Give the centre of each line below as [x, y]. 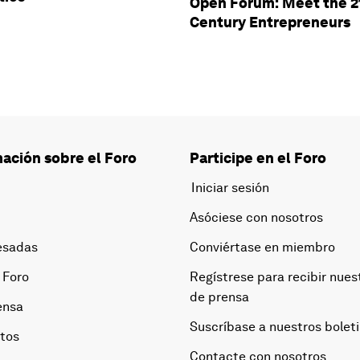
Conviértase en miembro [262, 247]
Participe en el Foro [258, 158]
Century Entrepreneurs [270, 22]
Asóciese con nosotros [256, 218]
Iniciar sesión [230, 188]
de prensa [219, 297]
